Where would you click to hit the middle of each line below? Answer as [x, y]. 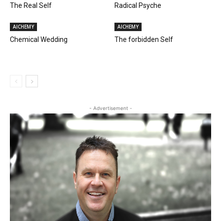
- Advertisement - [110, 108]
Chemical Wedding [39, 39]
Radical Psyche [138, 5]
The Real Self [31, 5]
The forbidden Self [144, 39]
